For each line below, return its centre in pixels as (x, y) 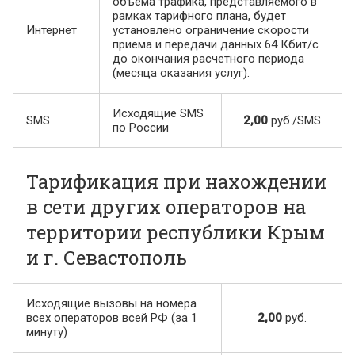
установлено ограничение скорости (211, 31)
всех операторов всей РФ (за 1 (112, 318)
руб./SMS (294, 121)
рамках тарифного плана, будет (199, 16)
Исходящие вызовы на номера (111, 304)
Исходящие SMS (158, 114)
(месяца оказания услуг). (181, 73)
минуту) (47, 332)
